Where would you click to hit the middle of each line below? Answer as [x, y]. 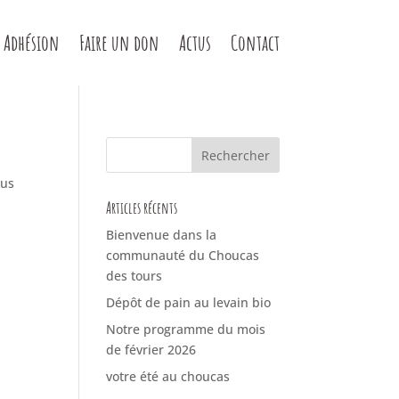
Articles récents [142, 208]
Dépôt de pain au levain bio [189, 302]
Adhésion [31, 43]
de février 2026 [151, 350]
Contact [255, 43]
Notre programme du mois [186, 329]
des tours [134, 276]
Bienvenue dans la [162, 235]
